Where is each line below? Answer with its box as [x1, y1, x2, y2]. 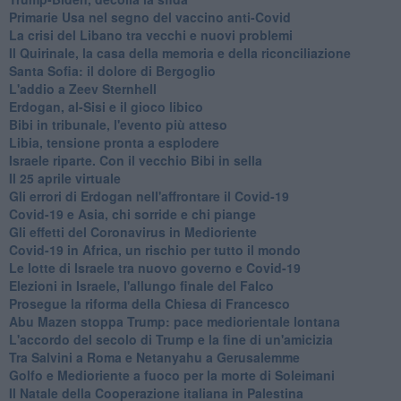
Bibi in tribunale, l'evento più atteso [8, 115, 227, 133]
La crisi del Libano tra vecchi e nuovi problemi [8, 25, 293, 44]
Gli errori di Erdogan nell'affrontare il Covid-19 [8, 186, 289, 205]
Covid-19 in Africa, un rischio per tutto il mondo [8, 240, 301, 259]
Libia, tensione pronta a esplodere [8, 132, 219, 151]
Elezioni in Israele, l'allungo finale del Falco [8, 276, 274, 294]
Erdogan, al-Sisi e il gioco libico [8, 97, 203, 115]
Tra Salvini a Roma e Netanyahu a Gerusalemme [8, 347, 300, 366]
